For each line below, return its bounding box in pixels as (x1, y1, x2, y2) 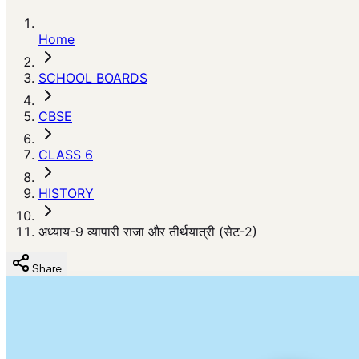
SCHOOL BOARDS (38, 70, 147, 86)
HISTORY (38, 185, 94, 201)
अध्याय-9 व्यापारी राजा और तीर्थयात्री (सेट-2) (38, 224, 257, 240)
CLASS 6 (38, 147, 93, 163)
